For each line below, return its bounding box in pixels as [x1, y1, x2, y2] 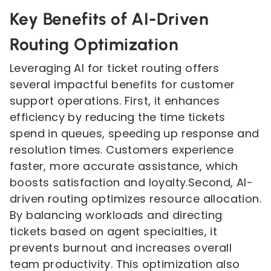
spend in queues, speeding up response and [10, 126, 260, 141]
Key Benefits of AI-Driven [10, 8, 209, 29]
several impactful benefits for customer [10, 77, 235, 92]
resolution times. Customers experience [10, 142, 234, 157]
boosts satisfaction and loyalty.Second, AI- [10, 175, 253, 190]
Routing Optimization [10, 34, 178, 54]
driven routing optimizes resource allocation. [10, 191, 261, 206]
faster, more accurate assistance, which [10, 158, 238, 174]
